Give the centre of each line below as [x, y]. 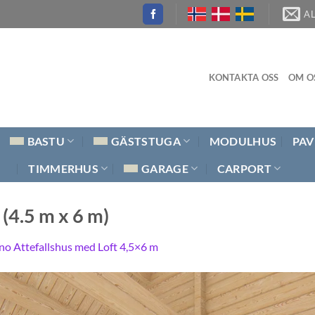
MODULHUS [243, 141]
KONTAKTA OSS [244, 78]
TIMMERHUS [64, 168]
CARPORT [244, 168]
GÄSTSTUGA [146, 141]
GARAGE [165, 168]
